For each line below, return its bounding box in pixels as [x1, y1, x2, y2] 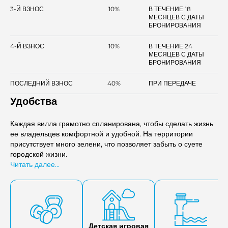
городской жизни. [10, 150, 67, 159]
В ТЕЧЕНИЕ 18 [149, 5, 191, 13]
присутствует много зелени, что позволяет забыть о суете [10, 139, 203, 149]
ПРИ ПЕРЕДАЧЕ [149, 79, 196, 87]
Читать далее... [10, 160, 60, 169]
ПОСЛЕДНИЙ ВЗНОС [10, 79, 73, 87]
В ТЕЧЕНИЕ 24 [149, 42, 192, 50]
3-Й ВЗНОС [10, 5, 44, 13]
